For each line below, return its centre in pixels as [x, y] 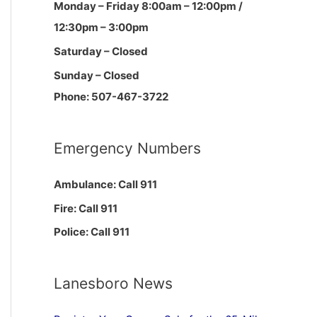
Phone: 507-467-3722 [111, 96]
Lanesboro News [113, 284]
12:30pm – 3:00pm [101, 28]
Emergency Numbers [127, 148]
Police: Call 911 [92, 232]
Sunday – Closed [97, 75]
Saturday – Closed [101, 51]
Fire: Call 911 [86, 208]
